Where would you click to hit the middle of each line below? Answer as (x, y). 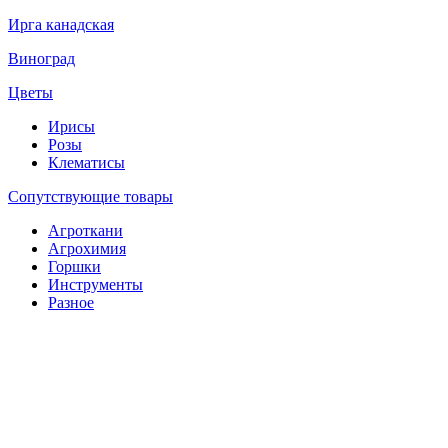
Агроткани (85, 231)
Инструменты (95, 285)
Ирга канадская (61, 25)
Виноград (41, 59)
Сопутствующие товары (90, 197)
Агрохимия (87, 249)
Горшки (74, 267)
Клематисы (86, 163)
